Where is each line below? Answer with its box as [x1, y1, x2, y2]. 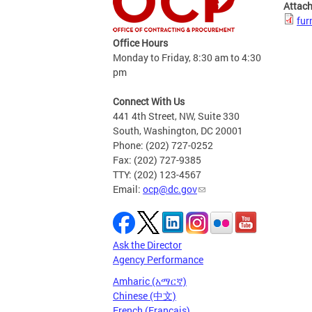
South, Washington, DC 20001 [113, 124, 243, 137]
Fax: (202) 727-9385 [113, 153, 201, 166]
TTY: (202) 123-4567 [113, 168, 201, 181]
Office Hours [113, 36, 168, 49]
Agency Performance [113, 253, 203, 266]
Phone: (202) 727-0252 [113, 139, 213, 152]
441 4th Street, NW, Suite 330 [113, 109, 240, 123]
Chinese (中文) [113, 289, 176, 302]
